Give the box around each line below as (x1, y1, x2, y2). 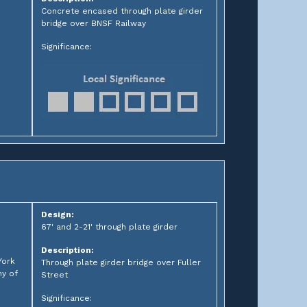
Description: (40, 245, 94, 255)
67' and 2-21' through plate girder (40, 222, 177, 232)
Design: (40, 210, 74, 219)
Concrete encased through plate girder (40, 6, 203, 16)
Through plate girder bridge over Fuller (40, 258, 201, 267)
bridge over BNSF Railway (40, 19, 146, 28)
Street (40, 270, 68, 280)
